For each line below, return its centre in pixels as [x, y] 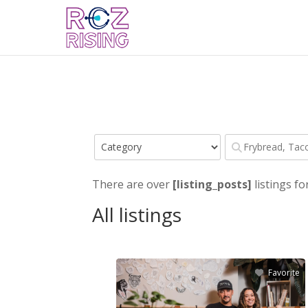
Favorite [284, 272]
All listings [137, 214]
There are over [133, 184]
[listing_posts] [212, 184]
